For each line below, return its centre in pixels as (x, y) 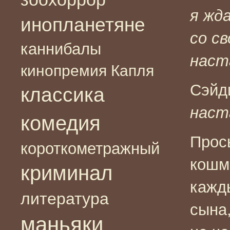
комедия (61, 123)
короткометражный (90, 148)
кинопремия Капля (87, 70)
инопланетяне (83, 25)
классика (63, 94)
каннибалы (61, 49)
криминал (66, 173)
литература (65, 198)
